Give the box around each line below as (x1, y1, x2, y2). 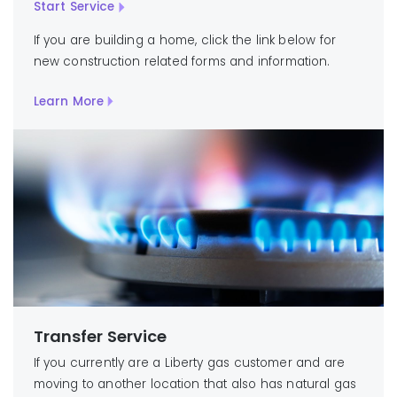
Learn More (33, 92, 104, 110)
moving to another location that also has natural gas (33, 375, 357, 393)
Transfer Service (33, 325, 167, 348)
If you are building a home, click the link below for (33, 32, 336, 50)
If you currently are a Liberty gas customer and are (33, 354, 346, 371)
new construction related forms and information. (33, 53, 334, 71)
